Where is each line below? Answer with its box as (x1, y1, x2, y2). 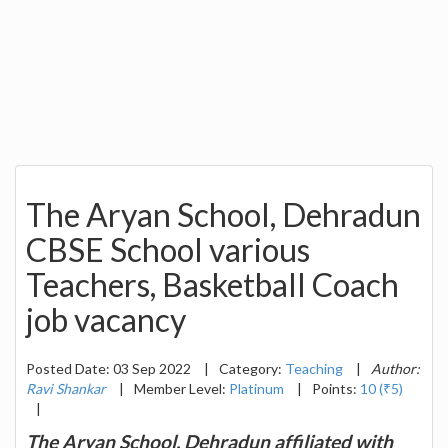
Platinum (229, 379, 284, 397)
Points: (312, 379, 360, 397)
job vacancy (26, 300, 186, 340)
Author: (371, 359, 420, 377)
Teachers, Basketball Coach (26, 265, 399, 305)
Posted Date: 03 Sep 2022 (26, 359, 194, 377)
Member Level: (134, 379, 229, 397)
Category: (219, 359, 285, 377)
